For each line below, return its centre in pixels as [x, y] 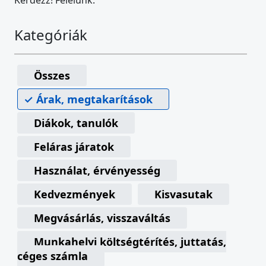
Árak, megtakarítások [94, 99]
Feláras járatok [74, 147]
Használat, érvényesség [97, 171]
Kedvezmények [75, 194]
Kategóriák [51, 35]
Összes [52, 76]
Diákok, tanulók [76, 123]
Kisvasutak [183, 194]
